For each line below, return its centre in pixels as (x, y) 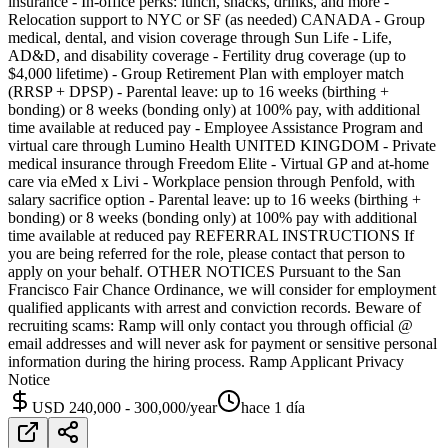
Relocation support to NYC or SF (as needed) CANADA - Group (216, 19)
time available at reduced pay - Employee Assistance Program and (215, 127)
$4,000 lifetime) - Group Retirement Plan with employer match (206, 73)
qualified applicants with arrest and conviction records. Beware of (214, 307)
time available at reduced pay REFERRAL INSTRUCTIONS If (211, 235)
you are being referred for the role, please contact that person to (206, 253)
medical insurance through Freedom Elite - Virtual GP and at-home (218, 163)
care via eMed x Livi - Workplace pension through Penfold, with (211, 181)
